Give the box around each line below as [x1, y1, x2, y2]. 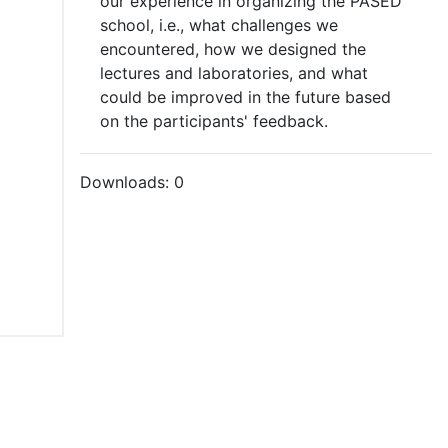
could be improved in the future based [100, 86, 391, 107]
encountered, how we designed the [100, 38, 366, 59]
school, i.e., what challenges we [100, 14, 338, 35]
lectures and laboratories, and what [100, 62, 368, 83]
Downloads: [80, 171, 174, 192]
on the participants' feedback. [100, 110, 328, 131]
